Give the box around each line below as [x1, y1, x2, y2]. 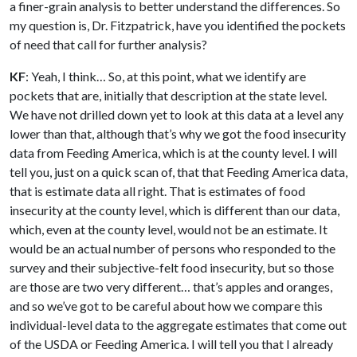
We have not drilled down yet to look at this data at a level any [10, 107, 343, 123]
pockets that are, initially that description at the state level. [10, 88, 327, 104]
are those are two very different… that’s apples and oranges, [10, 279, 332, 295]
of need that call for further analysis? [10, 37, 207, 53]
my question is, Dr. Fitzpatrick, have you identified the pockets [10, 18, 346, 33]
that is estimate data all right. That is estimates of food [10, 183, 305, 199]
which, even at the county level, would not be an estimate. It [10, 222, 328, 237]
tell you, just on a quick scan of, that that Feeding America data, [10, 164, 347, 180]
